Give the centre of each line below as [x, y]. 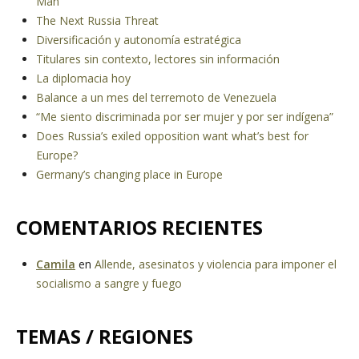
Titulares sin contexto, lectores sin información [158, 59]
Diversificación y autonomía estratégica [139, 40]
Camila [56, 264]
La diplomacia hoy [83, 78]
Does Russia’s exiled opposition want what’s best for [172, 136]
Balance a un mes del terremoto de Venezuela [156, 97]
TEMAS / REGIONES [105, 336]
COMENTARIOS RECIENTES [139, 227]
